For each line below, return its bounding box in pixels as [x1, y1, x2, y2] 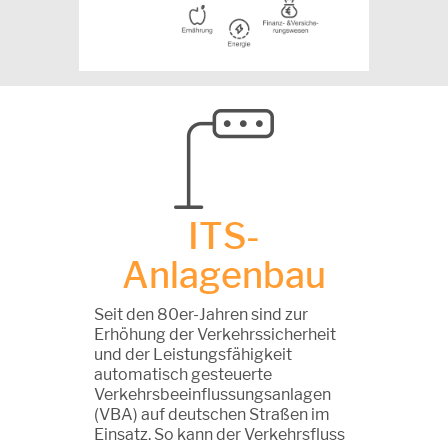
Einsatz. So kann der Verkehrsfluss [94, 424, 345, 444]
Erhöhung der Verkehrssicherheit [94, 324, 336, 344]
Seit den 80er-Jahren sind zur [94, 304, 308, 324]
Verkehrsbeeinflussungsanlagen [94, 384, 331, 404]
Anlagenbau [122, 252, 326, 297]
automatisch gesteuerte [94, 364, 272, 384]
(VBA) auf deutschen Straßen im [94, 404, 330, 424]
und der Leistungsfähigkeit [94, 344, 292, 364]
